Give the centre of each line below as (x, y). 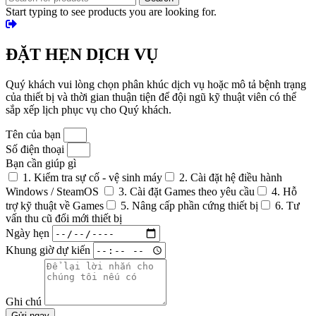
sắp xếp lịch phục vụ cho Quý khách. (89, 110)
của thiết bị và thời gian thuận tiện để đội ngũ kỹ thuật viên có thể (151, 97)
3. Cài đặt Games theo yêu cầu (187, 192)
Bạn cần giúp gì (41, 164)
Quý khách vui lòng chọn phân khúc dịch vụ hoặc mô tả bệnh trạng (156, 85)
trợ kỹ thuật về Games (55, 206)
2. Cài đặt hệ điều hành (231, 178)
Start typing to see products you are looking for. (111, 12)
